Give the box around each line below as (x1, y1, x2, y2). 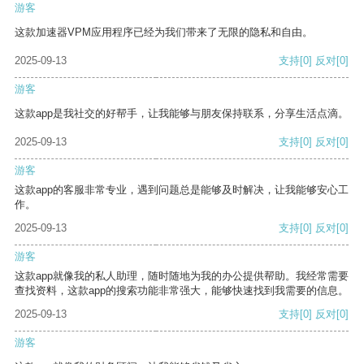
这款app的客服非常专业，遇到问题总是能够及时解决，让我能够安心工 (15, 184, 349, 197)
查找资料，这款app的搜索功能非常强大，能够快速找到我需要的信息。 (15, 284, 349, 297)
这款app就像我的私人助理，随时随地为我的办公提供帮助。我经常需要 (15, 270, 349, 283)
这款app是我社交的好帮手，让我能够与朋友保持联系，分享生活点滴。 (15, 107, 349, 120)
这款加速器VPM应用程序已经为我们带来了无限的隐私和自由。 (15, 26, 313, 39)
